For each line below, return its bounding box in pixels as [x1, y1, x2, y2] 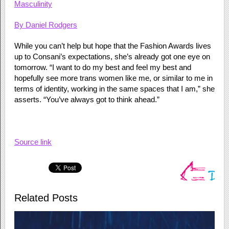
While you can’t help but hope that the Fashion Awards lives [14, 41, 211, 50]
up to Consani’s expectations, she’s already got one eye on [14, 52, 210, 61]
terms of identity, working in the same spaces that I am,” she [14, 84, 215, 93]
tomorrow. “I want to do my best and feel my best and [14, 63, 191, 72]
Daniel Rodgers [25, 20, 77, 29]
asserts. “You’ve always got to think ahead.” [14, 95, 159, 104]
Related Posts [14, 192, 78, 203]
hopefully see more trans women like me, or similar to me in [14, 74, 213, 82]
